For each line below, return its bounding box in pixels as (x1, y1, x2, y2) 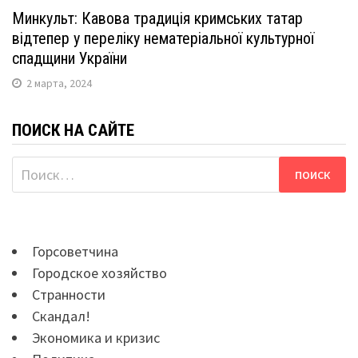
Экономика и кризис (32, 328, 160, 347)
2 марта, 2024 (26, 76, 92, 90)
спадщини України (12, 49, 127, 68)
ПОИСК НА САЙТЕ (12, 121, 134, 140)
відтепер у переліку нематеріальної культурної (12, 29, 314, 48)
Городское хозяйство (32, 264, 167, 282)
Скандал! (32, 307, 90, 325)
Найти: (11, 157, 54, 176)
